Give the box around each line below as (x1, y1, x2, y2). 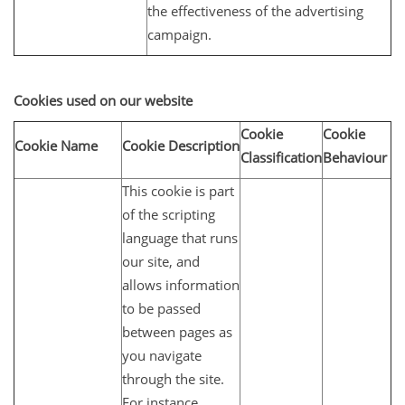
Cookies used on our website (14, 90, 193, 109)
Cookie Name (14, 136, 98, 155)
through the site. (122, 369, 224, 388)
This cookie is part (122, 181, 234, 200)
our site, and (122, 251, 200, 270)
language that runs (122, 228, 238, 247)
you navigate (122, 345, 202, 364)
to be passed (122, 298, 201, 317)
